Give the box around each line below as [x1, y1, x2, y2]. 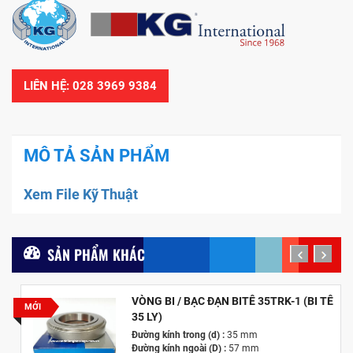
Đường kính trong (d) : [131, 329, 225, 340]
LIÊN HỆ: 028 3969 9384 [24, 78, 157, 93]
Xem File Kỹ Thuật [24, 185, 138, 203]
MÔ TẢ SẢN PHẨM [24, 145, 169, 165]
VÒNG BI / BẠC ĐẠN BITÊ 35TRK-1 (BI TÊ [131, 294, 333, 307]
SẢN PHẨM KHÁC [47, 243, 145, 265]
